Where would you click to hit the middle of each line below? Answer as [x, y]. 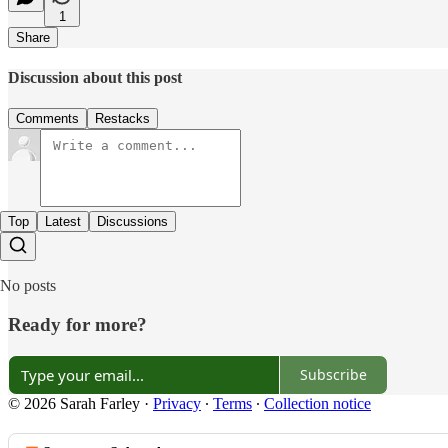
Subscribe [333, 374]
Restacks [122, 119]
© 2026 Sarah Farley [74, 403]
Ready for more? [77, 324]
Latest [63, 222]
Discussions [132, 222]
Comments [47, 119]
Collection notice [317, 403]
